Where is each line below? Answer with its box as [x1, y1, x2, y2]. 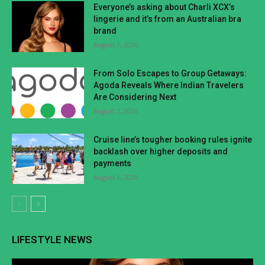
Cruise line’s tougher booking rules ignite [93, 134, 253, 144]
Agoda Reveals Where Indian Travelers [93, 80, 244, 91]
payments [93, 158, 132, 168]
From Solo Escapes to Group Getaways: [93, 69, 247, 79]
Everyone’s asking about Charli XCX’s [93, 2, 235, 12]
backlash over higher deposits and [93, 146, 228, 156]
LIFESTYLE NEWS [12, 234, 92, 246]
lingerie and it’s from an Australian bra [93, 14, 242, 24]
